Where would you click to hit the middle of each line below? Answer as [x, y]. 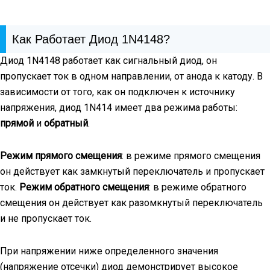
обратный [65, 123]
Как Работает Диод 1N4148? [91, 39]
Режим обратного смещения [84, 187]
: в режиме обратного [198, 187]
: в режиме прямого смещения [191, 155]
